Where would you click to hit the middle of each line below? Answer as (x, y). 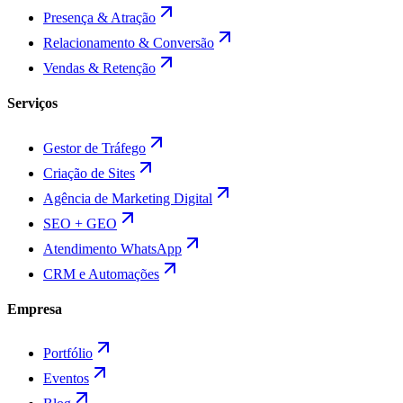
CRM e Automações (101, 273)
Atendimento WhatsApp (112, 248)
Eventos (66, 379)
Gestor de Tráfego (94, 148)
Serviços (32, 103)
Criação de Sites (89, 173)
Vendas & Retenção (99, 68)
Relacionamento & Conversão (129, 43)
